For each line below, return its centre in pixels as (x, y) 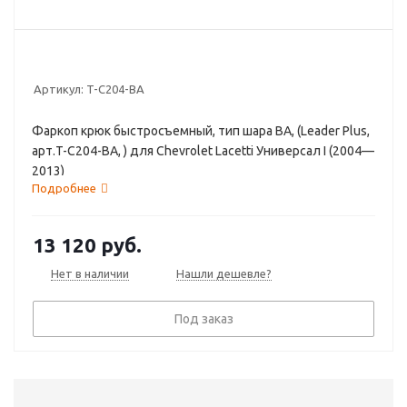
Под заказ (203, 319)
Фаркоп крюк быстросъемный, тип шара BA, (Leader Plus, (201, 131)
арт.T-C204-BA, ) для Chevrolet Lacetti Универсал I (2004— (203, 151)
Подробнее (64, 188)
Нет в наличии (90, 273)
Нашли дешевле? (224, 273)
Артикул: (59, 89)
